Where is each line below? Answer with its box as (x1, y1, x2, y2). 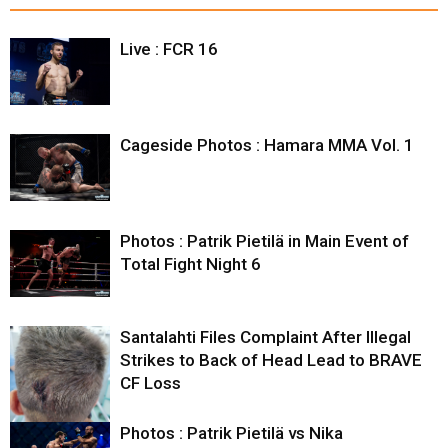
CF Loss (120, 373, 181, 394)
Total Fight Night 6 (120, 254, 261, 275)
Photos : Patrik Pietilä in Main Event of (120, 231, 409, 252)
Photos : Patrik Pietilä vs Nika (120, 423, 343, 444)
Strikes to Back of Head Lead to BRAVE (120, 350, 422, 371)
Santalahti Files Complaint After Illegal (120, 327, 411, 348)
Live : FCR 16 (120, 39, 218, 60)
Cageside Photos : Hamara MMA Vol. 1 (120, 135, 414, 156)
